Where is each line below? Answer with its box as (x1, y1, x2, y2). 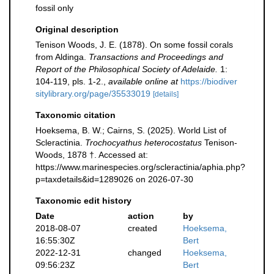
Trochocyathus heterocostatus (85, 138, 202, 147)
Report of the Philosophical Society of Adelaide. (35, 64, 218, 74)
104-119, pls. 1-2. (35, 76, 103, 86)
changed (127, 248, 161, 257)
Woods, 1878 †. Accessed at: (35, 150, 148, 160)
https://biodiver (180, 76, 237, 86)
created (127, 223, 157, 233)
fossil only (35, 3, 73, 13)
